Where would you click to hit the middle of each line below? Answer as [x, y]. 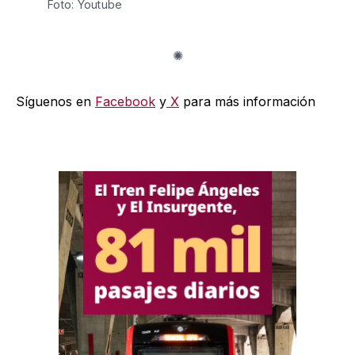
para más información [247, 101]
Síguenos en [55, 101]
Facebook [125, 101]
